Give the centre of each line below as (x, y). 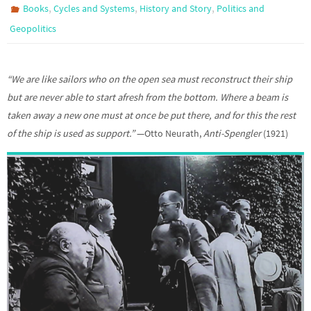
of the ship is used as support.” (71, 133)
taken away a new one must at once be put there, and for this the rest (151, 115)
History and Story (176, 8)
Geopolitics (33, 28)
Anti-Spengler (232, 133)
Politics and (241, 8)
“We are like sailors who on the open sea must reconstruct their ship (150, 79)
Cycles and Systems (94, 8)
